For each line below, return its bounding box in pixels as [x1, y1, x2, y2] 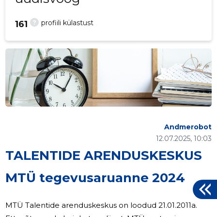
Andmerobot [164, 123, 212, 132]
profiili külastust [41, 18, 94, 28]
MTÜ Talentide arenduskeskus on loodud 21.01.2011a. [5, 201, 198, 210]
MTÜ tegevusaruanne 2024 [5, 170, 186, 186]
